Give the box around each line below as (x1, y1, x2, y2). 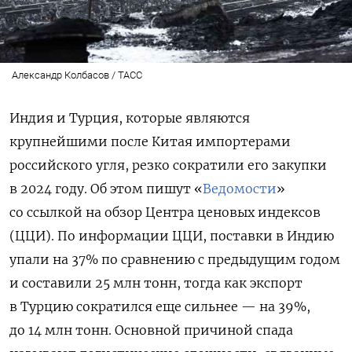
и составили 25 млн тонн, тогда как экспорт (9, 274, 302, 291)
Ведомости (203, 180, 277, 196)
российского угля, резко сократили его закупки (9, 156, 327, 173)
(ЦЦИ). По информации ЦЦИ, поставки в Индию (9, 227, 334, 244)
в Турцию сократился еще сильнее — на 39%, (9, 298, 310, 314)
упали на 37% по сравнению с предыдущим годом (9, 251, 340, 267)
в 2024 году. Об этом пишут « (9, 180, 203, 196)
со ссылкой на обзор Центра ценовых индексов (9, 203, 321, 220)
